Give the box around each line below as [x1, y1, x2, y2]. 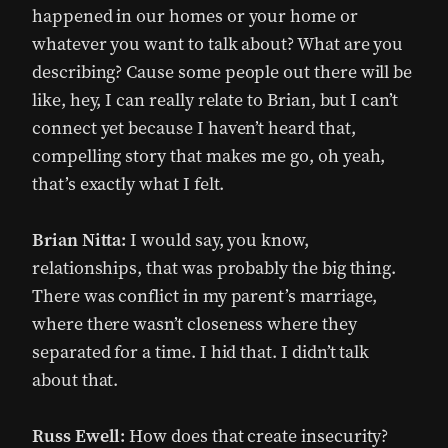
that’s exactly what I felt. [32, 172, 225, 196]
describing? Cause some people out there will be [32, 60, 413, 84]
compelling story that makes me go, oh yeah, [32, 144, 386, 168]
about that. [32, 368, 119, 392]
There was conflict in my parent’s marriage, [32, 284, 378, 308]
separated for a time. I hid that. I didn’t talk [32, 340, 370, 364]
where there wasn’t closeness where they [32, 312, 357, 336]
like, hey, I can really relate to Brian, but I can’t [32, 88, 398, 112]
